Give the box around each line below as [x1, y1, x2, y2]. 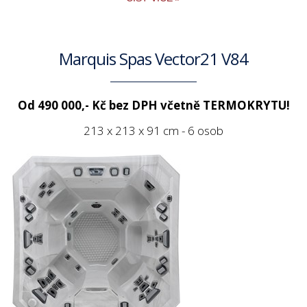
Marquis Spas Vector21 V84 [59, 47, 248, 70]
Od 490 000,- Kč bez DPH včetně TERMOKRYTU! [17, 97, 290, 113]
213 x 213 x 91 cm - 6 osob [84, 122, 223, 138]
